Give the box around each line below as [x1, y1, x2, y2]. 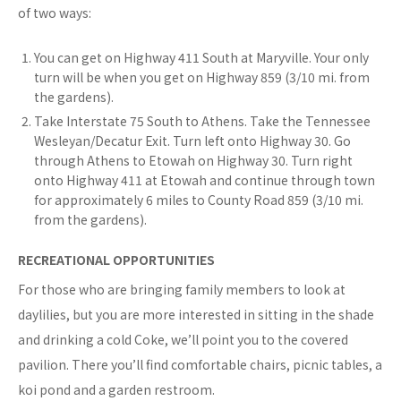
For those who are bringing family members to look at [18, 280, 346, 299]
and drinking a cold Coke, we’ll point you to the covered [18, 330, 348, 349]
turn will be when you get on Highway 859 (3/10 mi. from [34, 68, 370, 87]
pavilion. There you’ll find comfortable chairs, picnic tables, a [18, 355, 382, 374]
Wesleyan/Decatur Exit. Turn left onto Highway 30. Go [34, 132, 351, 150]
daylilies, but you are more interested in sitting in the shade [18, 305, 374, 324]
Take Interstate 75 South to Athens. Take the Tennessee [34, 112, 371, 131]
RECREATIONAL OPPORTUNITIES [18, 251, 215, 269]
